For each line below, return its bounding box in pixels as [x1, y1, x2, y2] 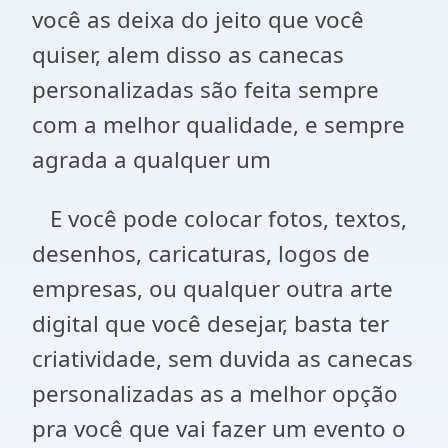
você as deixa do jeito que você [32, 4, 364, 35]
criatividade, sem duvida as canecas [32, 343, 413, 374]
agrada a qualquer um [32, 144, 271, 175]
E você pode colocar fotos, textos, [32, 203, 407, 234]
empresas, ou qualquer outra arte [32, 273, 393, 304]
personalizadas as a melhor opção [32, 378, 398, 409]
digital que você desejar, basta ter [32, 308, 389, 339]
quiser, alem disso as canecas [32, 39, 344, 70]
